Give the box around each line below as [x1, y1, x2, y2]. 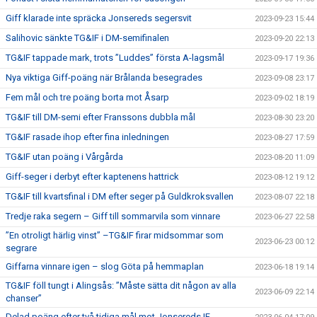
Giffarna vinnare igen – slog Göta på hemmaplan [6, 261, 204, 272]
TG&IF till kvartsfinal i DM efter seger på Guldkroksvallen [6, 191, 234, 202]
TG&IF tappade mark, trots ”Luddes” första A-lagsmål [6, 52, 224, 63]
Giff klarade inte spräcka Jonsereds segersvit [6, 13, 192, 23]
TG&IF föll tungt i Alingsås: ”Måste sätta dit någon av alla [6, 280, 236, 291]
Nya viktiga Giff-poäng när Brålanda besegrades [6, 72, 202, 83]
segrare [6, 243, 37, 253]
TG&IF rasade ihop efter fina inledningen [6, 132, 169, 142]
